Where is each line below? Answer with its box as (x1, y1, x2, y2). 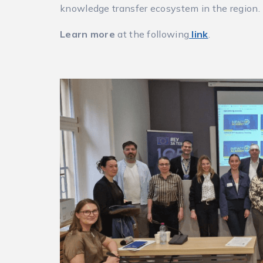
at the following (117, 28, 190, 40)
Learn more (60, 28, 118, 40)
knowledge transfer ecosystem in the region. (60, 2, 260, 14)
